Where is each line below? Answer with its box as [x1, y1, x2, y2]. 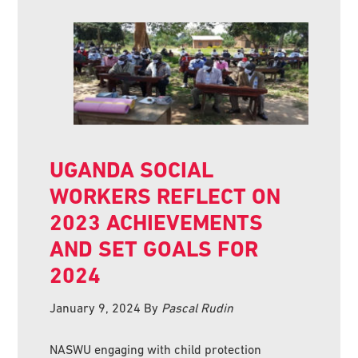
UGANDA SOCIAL [50, 157, 214, 184]
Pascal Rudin [161, 300, 234, 316]
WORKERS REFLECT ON [50, 183, 281, 210]
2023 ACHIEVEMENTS [50, 209, 264, 237]
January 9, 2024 [50, 300, 141, 316]
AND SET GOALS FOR [50, 236, 259, 263]
